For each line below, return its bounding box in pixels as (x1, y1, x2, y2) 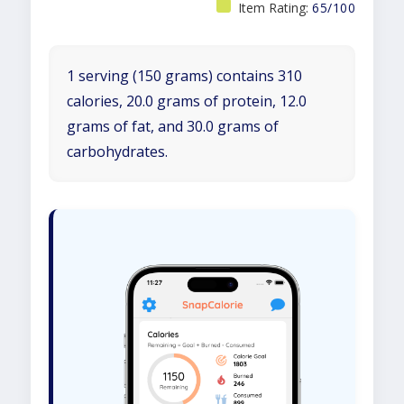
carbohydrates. (67, 142, 168, 161)
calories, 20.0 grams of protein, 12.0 (67, 91, 307, 111)
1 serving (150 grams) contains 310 (67, 66, 302, 86)
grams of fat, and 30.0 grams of (67, 116, 279, 136)
